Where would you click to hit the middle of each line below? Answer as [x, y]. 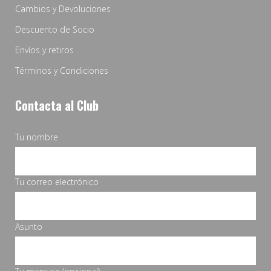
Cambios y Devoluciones [63, 8]
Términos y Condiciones [62, 70]
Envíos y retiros [44, 50]
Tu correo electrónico [57, 181]
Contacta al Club [57, 105]
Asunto [29, 226]
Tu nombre [37, 137]
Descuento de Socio [55, 29]
